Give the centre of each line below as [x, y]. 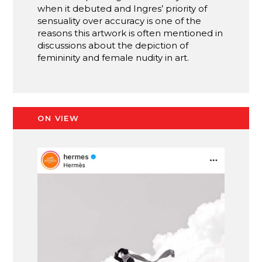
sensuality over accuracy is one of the [120, 21]
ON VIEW [58, 118]
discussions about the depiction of [113, 46]
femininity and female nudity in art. [113, 58]
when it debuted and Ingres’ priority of [123, 9]
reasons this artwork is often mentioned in [130, 33]
